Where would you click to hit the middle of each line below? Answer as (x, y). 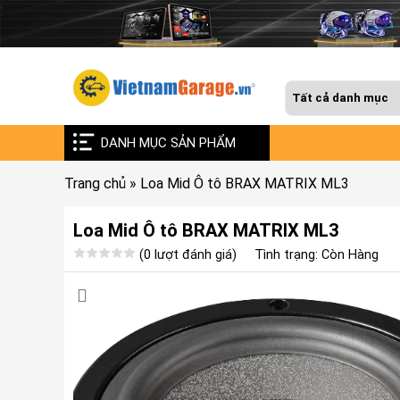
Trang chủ (95, 183)
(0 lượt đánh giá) (188, 254)
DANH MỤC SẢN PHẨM (168, 142)
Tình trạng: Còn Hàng (317, 254)
